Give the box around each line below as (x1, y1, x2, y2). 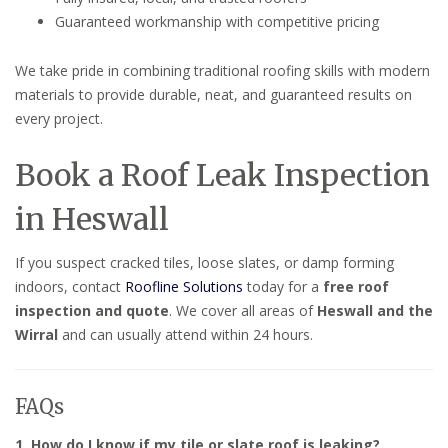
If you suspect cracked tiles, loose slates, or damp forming (15, 253, 394, 273)
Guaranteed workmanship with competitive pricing (55, 12, 379, 32)
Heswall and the (317, 301, 433, 321)
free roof (323, 277, 389, 297)
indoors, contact (15, 277, 125, 297)
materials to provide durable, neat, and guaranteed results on (15, 85, 412, 105)
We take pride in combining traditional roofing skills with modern (15, 61, 430, 81)
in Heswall (15, 200, 169, 239)
